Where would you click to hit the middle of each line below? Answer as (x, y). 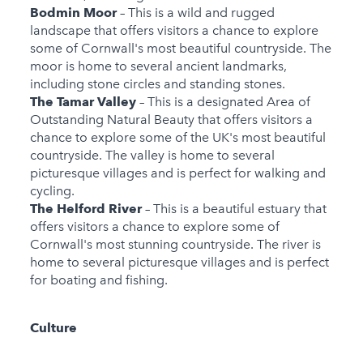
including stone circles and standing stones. (157, 84)
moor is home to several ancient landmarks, (158, 66)
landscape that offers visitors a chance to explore (174, 31)
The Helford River (87, 209)
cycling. (52, 191)
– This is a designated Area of (223, 102)
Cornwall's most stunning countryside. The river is (175, 245)
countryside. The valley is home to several (152, 156)
